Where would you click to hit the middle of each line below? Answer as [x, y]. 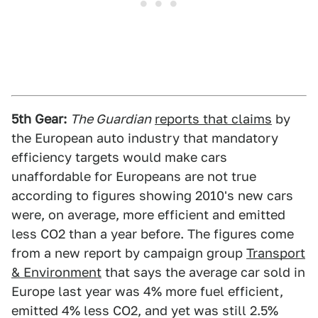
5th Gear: [39, 119]
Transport [276, 253]
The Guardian [111, 119]
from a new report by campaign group [129, 253]
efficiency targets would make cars [119, 157]
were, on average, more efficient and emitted [148, 215]
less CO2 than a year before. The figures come [153, 234]
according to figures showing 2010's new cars [152, 196]
